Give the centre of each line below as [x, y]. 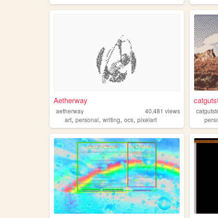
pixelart [147, 119]
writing [111, 119]
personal [87, 119]
